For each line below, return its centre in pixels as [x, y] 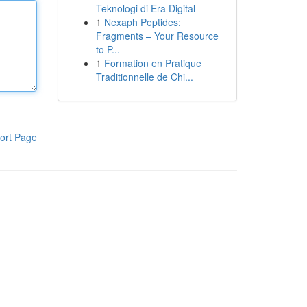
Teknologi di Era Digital [145, 8]
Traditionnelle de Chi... [144, 77]
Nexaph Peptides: [142, 22]
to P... [108, 49]
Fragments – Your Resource [157, 36]
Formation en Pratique [152, 63]
